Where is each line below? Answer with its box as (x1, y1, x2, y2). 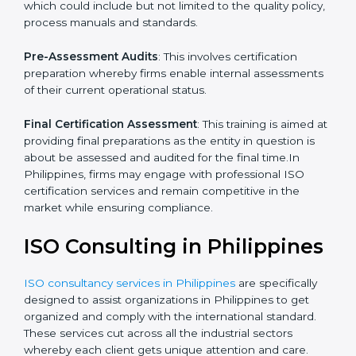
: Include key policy (155, 41, 258, 54)
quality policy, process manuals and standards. (24, 74, 273, 87)
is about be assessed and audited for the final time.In (24, 208, 311, 222)
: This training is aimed (197, 175, 314, 188)
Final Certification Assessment (24, 175, 197, 188)
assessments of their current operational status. (24, 141, 280, 154)
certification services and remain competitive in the (24, 242, 300, 255)
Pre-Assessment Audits (24, 107, 158, 121)
